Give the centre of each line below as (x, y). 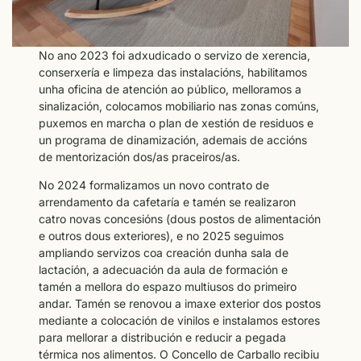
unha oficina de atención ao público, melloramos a (170, 89)
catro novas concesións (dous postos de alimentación (180, 219)
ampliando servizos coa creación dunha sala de (164, 253)
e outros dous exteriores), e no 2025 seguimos (162, 236)
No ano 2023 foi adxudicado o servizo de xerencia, (175, 55)
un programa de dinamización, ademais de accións (173, 139)
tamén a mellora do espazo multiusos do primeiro (168, 287)
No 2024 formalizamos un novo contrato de (154, 185)
